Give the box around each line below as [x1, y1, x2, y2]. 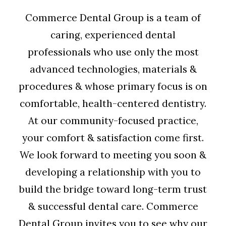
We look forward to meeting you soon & [20, 149, 206, 161]
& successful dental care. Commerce [28, 200, 198, 212]
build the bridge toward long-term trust [19, 183, 207, 195]
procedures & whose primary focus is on [19, 80, 207, 92]
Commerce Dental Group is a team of [25, 12, 201, 24]
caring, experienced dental [50, 29, 176, 41]
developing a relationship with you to [25, 166, 201, 178]
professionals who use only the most [27, 46, 199, 58]
